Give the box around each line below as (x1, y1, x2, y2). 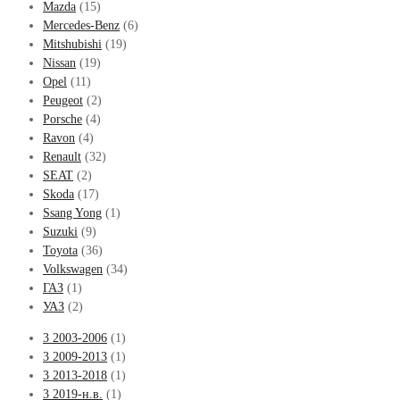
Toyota (43, 243, 78, 257)
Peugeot (43, 93, 83, 107)
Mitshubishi (43, 37, 102, 51)
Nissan (43, 55, 76, 70)
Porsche (43, 112, 82, 126)
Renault (43, 149, 81, 163)
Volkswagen (43, 262, 103, 276)
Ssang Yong (43, 205, 102, 220)
